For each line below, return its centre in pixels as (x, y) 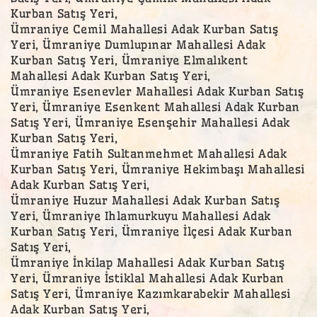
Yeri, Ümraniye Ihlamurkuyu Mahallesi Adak (141, 215)
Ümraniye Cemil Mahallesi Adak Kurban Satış (144, 29)
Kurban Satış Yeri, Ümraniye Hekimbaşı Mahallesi (158, 169)
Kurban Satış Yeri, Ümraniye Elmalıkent (129, 60)
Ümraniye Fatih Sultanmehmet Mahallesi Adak (149, 153)
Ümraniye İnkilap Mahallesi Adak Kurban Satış (148, 262)
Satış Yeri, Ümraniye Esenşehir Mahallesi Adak (150, 122)
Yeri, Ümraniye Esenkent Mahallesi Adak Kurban (155, 106)
